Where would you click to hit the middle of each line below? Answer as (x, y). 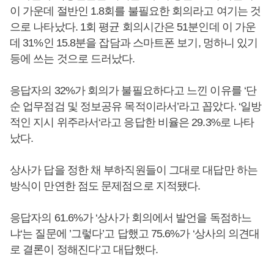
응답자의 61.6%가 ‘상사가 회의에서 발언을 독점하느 (131, 218)
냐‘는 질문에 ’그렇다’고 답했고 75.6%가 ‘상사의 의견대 (135, 234)
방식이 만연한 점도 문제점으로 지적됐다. (105, 186)
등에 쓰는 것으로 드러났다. (72, 59)
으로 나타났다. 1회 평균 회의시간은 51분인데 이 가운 (133, 27)
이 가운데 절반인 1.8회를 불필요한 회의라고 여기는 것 (135, 11)
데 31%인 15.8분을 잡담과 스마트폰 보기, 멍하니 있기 (134, 43)
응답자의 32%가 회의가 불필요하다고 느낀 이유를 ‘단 (133, 91)
